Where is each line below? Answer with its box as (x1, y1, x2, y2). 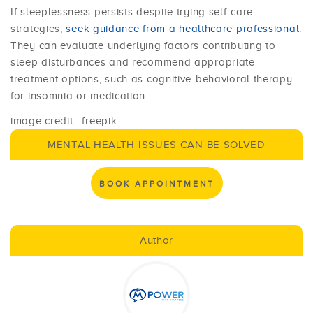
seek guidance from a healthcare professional (66, 23, 300, 35)
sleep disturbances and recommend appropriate (10, 57, 255, 68)
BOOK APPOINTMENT (99, 178, 214, 189)
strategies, (10, 23, 66, 35)
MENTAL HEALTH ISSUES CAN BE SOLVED (48, 139, 265, 151)
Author (139, 234, 174, 246)
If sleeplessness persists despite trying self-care (10, 6, 254, 18)
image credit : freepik (10, 115, 117, 127)
